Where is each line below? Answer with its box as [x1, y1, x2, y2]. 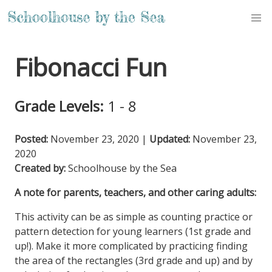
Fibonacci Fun [15, 50, 167, 84]
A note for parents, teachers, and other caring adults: [15, 186, 256, 199]
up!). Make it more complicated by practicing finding [15, 239, 248, 253]
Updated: [149, 132, 190, 146]
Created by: [15, 161, 66, 175]
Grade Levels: [15, 96, 104, 116]
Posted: [15, 132, 48, 146]
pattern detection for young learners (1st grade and [15, 225, 251, 238]
